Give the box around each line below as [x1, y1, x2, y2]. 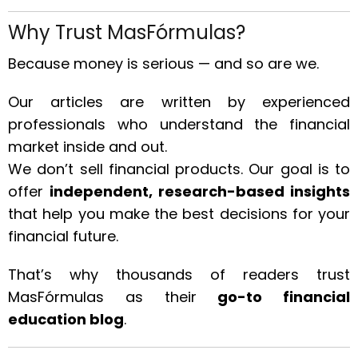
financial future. [8, 226, 118, 246]
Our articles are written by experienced [8, 92, 350, 112]
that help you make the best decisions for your [8, 204, 350, 224]
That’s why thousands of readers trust [8, 265, 350, 284]
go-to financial [217, 287, 350, 307]
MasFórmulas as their [8, 287, 218, 307]
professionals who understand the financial [8, 114, 350, 134]
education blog [8, 309, 124, 329]
